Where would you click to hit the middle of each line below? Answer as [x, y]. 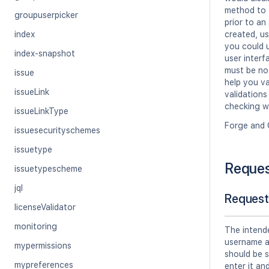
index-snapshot [45, 53]
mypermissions [43, 246]
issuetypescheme [48, 169]
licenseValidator [45, 207]
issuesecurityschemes [57, 130]
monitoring [36, 226]
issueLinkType [41, 111]
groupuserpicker [46, 15]
